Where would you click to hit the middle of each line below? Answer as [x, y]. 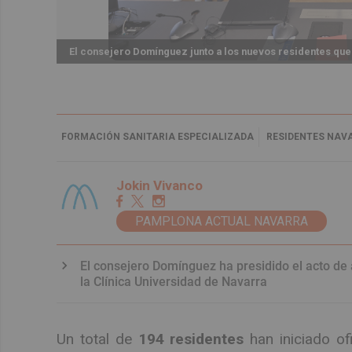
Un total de [97, 339]
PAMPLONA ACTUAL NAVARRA [222, 221]
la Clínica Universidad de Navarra [174, 281]
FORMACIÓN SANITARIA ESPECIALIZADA [158, 136]
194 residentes [191, 339]
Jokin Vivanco [159, 185]
